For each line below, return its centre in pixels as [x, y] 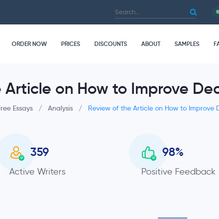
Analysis [60, 108]
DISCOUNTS [111, 44]
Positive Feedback [178, 172]
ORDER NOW [29, 44]
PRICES [71, 44]
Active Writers [37, 172]
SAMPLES [187, 44]
